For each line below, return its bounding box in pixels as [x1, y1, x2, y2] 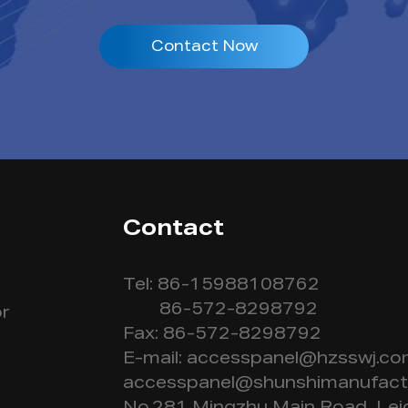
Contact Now [150, 41, 258, 56]
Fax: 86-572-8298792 [122, 327, 321, 344]
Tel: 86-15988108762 [122, 278, 320, 295]
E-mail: [122, 352, 187, 369]
